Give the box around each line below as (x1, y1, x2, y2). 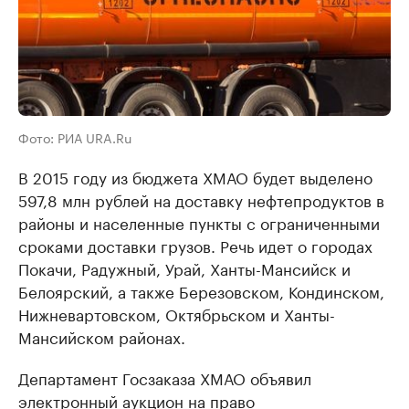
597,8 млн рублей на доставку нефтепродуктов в (18, 187, 384, 212)
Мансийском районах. (18, 324, 185, 349)
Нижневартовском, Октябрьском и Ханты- (18, 301, 335, 326)
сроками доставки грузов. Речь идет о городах (18, 233, 372, 257)
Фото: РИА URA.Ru (18, 127, 131, 148)
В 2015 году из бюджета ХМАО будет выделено (18, 164, 372, 189)
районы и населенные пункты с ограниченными (18, 210, 380, 235)
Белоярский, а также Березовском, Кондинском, (18, 278, 384, 303)
